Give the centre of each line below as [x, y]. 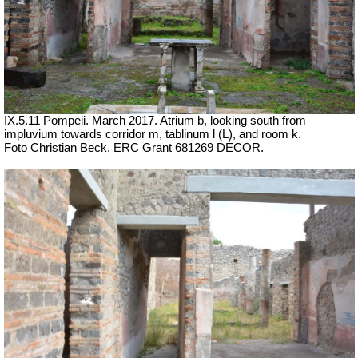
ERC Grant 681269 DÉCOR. [189, 148]
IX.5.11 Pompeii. [48, 121]
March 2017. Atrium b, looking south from [199, 121]
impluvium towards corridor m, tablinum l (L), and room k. [153, 135]
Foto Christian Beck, [59, 148]
